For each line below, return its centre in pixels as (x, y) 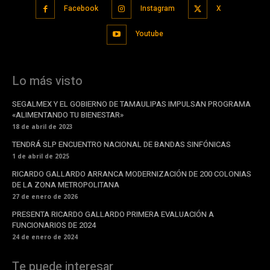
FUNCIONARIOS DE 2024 (54, 225)
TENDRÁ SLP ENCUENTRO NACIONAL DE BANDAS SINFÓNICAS (121, 144)
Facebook (81, 8)
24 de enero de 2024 (45, 237)
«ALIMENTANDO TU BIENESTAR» (68, 115)
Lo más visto (47, 81)
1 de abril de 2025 (41, 156)
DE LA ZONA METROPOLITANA (66, 184)
